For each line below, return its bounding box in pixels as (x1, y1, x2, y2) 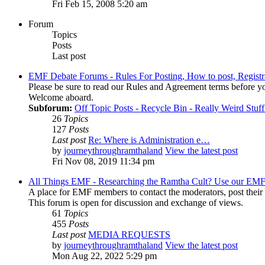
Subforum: (28, 103, 72, 114)
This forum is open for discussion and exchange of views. (28, 198, 243, 208)
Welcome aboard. (28, 92, 93, 103)
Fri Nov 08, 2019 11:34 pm (52, 156, 154, 167)
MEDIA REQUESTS (88, 230, 170, 240)
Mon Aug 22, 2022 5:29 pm (52, 251, 157, 261)
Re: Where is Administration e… (88, 135, 210, 146)
